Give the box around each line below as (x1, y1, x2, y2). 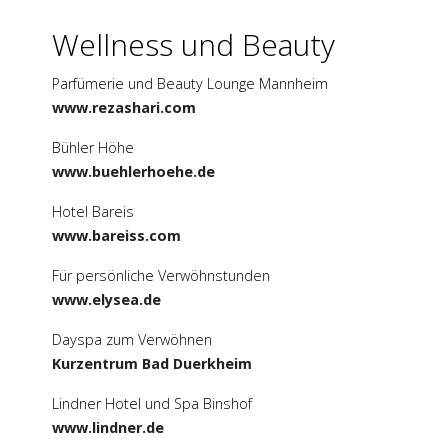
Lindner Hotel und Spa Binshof (52, 394, 252, 414)
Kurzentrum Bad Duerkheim (52, 354, 252, 374)
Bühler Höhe (52, 138, 134, 158)
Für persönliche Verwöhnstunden (52, 266, 270, 286)
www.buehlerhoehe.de (52, 162, 215, 182)
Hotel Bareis (52, 202, 134, 222)
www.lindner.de (52, 418, 164, 438)
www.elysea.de (52, 290, 161, 310)
